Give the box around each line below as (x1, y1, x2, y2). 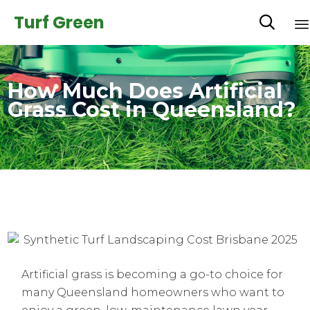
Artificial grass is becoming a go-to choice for (21, 268, 284, 282)
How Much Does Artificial (8, 78, 283, 104)
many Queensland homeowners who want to (21, 286, 285, 300)
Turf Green (14, 10, 104, 34)
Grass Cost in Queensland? (8, 97, 297, 122)
